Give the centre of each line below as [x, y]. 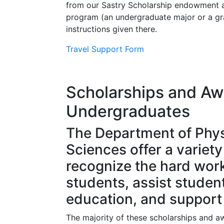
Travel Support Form [105, 49]
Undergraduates [128, 111]
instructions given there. [111, 29]
